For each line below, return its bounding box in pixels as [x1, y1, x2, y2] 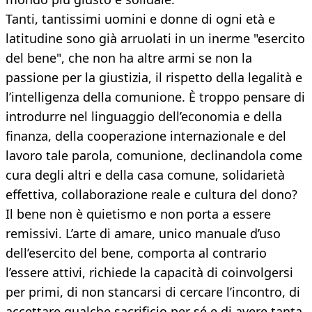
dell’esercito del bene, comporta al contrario [6, 244, 267, 262]
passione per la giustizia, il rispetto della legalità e [6, 69, 302, 86]
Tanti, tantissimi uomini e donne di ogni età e [6, 10, 275, 28]
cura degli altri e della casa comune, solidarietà [6, 166, 285, 184]
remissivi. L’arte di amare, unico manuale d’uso [6, 225, 281, 242]
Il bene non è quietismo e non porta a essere [6, 205, 271, 223]
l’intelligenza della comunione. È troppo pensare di [6, 88, 305, 106]
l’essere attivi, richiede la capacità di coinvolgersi [6, 264, 293, 281]
